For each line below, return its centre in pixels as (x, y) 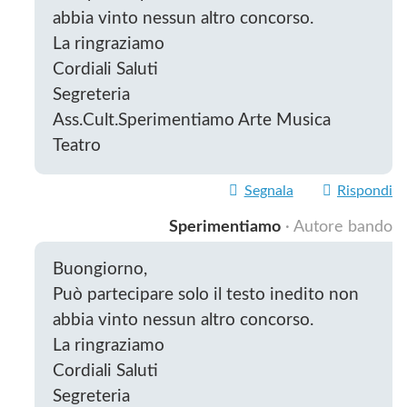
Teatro (77, 146)
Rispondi (365, 191)
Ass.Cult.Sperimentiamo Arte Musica (192, 121)
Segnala (268, 191)
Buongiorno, (100, 269)
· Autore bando (339, 227)
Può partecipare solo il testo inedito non (206, 294)
